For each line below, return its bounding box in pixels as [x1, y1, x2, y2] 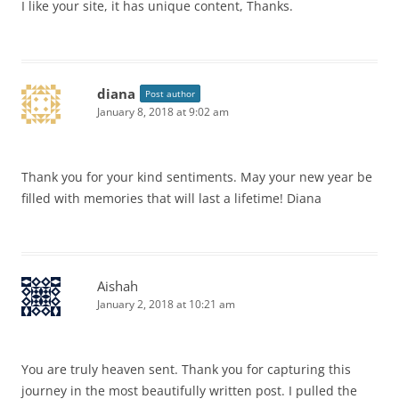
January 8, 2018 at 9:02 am [97, 104, 229, 119]
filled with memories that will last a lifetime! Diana [21, 190, 322, 207]
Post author [145, 87, 195, 100]
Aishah [97, 277, 138, 295]
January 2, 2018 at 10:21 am [97, 297, 235, 312]
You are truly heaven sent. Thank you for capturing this [21, 361, 351, 378]
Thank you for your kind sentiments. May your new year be [21, 168, 372, 185]
